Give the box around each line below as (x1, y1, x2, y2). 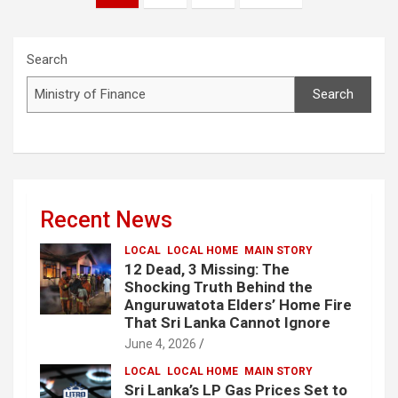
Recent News (40, 207, 172, 234)
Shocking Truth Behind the (124, 278, 313, 297)
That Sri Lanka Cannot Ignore (124, 314, 330, 332)
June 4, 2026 (124, 337, 196, 352)
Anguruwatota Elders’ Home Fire (124, 296, 352, 314)
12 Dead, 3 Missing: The (124, 260, 290, 279)
